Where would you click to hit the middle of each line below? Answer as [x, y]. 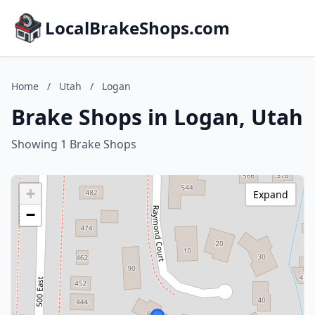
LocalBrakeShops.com [137, 28]
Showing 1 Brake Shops [74, 144]
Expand [271, 194]
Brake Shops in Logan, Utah [157, 117]
